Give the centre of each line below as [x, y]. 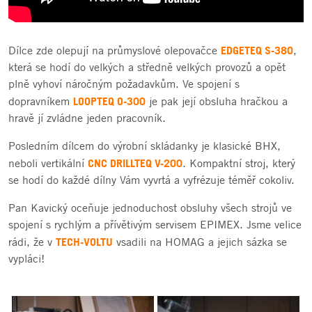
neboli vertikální [48, 163]
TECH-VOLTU [84, 241]
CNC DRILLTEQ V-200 [135, 163]
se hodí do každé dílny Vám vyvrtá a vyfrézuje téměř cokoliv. [151, 180]
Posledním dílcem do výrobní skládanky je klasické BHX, [145, 146]
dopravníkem [41, 101]
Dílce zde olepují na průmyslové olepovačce [115, 50]
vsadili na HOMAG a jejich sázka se [200, 242]
